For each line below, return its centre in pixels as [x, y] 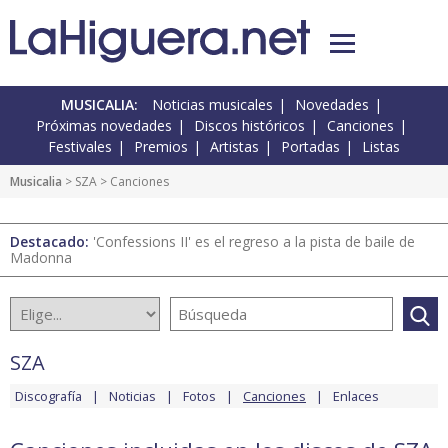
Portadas [310, 147]
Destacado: [51, 242]
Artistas [234, 147]
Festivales [80, 147]
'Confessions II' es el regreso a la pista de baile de [254, 242]
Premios [161, 147]
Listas [381, 147]
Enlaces [356, 396]
